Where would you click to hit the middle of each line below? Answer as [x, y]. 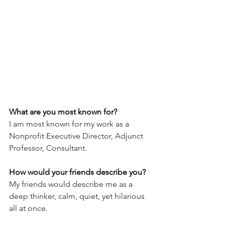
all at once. [28, 208]
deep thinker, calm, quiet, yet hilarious [78, 196]
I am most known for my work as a [70, 124]
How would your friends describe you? [77, 172]
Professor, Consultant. [48, 148]
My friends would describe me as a [72, 184]
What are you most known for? [63, 111]
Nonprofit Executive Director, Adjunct [77, 136]
